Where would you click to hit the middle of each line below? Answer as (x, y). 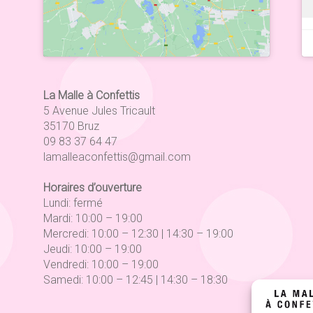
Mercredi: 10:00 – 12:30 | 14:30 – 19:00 (139, 234)
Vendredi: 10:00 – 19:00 (101, 265)
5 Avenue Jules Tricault (100, 110)
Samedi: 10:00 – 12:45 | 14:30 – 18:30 (136, 280)
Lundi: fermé (73, 203)
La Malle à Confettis (92, 95)
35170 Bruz (72, 126)
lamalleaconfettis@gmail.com (117, 156)
